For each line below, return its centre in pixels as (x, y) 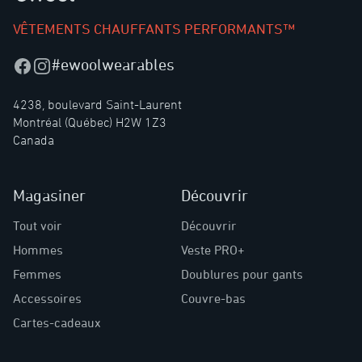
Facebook (38, 65)
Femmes (37, 274)
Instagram (60, 65)
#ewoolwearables (113, 65)
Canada (34, 140)
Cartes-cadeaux (57, 323)
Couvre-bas (213, 299)
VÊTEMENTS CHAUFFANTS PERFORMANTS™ (154, 29)
